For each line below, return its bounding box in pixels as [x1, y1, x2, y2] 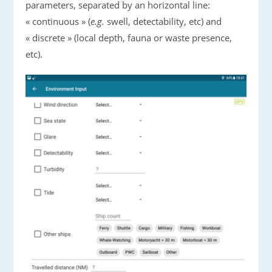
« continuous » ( [25, 15, 91, 27]
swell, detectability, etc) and [104, 15, 222, 27]
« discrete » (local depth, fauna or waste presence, [25, 31, 233, 44]
